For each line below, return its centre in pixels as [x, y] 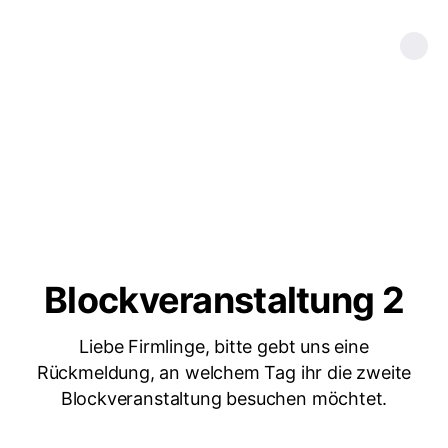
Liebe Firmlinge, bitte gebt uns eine [224, 346]
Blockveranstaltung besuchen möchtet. [224, 398]
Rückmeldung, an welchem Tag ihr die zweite [224, 372]
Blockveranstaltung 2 [224, 300]
